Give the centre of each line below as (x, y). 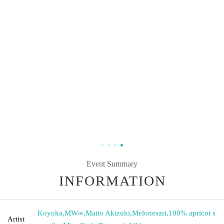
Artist (16, 219)
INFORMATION (112, 180)
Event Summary (112, 163)
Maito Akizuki (108, 213)
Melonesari (149, 213)
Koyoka (50, 213)
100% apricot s (192, 213)
